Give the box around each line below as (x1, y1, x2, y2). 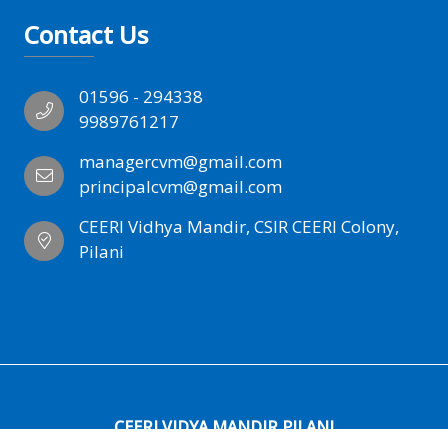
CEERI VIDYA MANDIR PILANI (114, 415, 334, 438)
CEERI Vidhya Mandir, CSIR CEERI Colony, (79, 214, 399, 238)
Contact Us (24, 17, 148, 51)
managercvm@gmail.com (79, 149, 282, 173)
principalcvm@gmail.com (79, 174, 282, 198)
